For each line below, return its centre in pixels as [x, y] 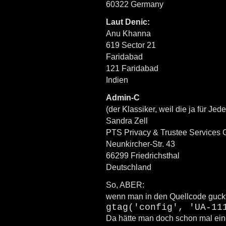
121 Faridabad [132, 68]
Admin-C [123, 97]
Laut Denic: [128, 22]
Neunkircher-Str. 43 [140, 144]
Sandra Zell [127, 121]
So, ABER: [125, 185]
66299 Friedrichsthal [143, 155]
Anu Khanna [128, 33]
